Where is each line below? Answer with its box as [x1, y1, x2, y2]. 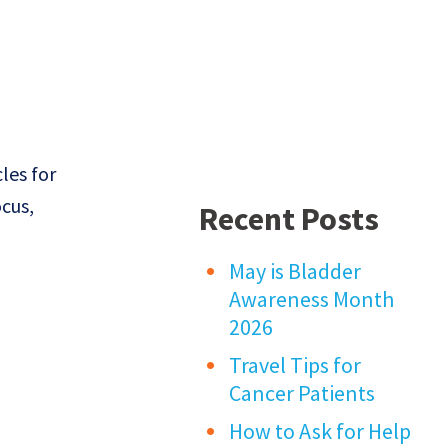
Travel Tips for [229, 351, 362, 380]
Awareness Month [229, 285, 395, 314]
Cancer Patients [229, 379, 376, 408]
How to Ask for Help [229, 417, 412, 446]
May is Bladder [229, 257, 362, 286]
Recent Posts [199, 199, 380, 240]
